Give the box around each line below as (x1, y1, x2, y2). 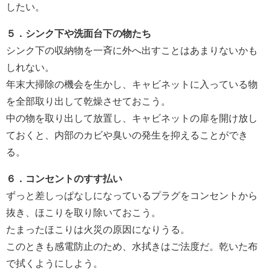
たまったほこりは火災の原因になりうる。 (6, 224, 190, 235)
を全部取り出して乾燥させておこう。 (6, 96, 171, 106)
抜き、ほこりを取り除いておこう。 (6, 207, 161, 218)
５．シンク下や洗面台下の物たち (6, 28, 151, 39)
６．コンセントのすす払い (6, 174, 122, 184)
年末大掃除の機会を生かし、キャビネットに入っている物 (6, 79, 258, 90)
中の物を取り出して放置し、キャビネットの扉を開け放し (6, 113, 258, 123)
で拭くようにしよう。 (6, 258, 103, 269)
